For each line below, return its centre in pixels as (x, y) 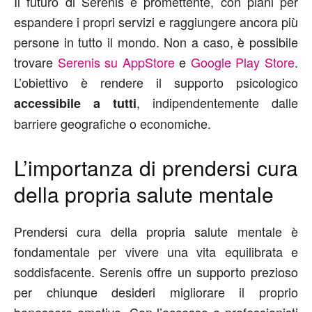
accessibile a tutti (75, 103)
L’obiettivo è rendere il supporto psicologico (156, 82)
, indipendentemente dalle (217, 102)
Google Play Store (243, 62)
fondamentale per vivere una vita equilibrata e (156, 251)
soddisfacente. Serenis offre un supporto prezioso (156, 272)
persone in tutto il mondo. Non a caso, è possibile (156, 42)
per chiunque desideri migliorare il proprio (156, 292)
